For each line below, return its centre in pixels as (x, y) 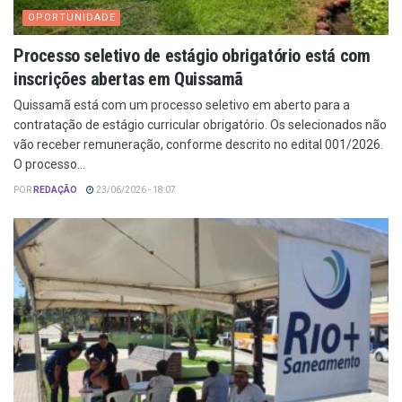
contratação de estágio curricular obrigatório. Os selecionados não (200, 124)
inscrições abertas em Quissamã (129, 79)
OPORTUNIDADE (72, 17)
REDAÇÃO (55, 189)
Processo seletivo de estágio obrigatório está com (192, 55)
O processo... (49, 164)
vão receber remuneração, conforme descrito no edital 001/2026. (198, 144)
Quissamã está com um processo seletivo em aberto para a (182, 105)
